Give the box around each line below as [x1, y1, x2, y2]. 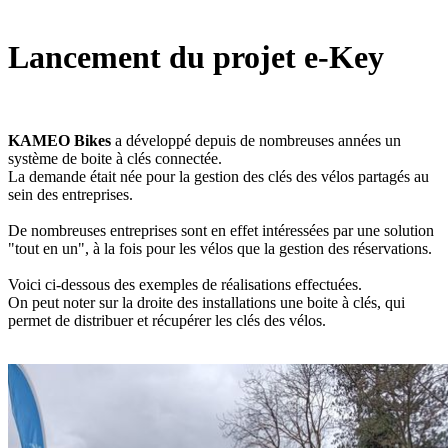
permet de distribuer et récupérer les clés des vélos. [8, 311, 326, 329]
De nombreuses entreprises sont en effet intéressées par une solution [8, 221, 434, 239]
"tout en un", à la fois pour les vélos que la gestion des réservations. [8, 239, 432, 257]
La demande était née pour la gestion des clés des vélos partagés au [8, 167, 429, 185]
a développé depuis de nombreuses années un [111, 131, 401, 149]
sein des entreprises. [8, 185, 133, 203]
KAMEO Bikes [8, 131, 111, 149]
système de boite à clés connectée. [8, 149, 222, 167]
